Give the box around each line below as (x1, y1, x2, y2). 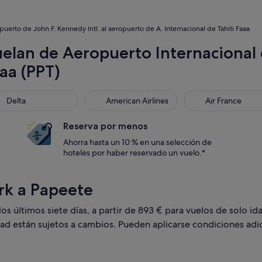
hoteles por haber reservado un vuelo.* (63, 147, 205, 158)
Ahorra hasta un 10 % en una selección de (63, 137, 212, 147)
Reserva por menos (63, 120, 147, 132)
